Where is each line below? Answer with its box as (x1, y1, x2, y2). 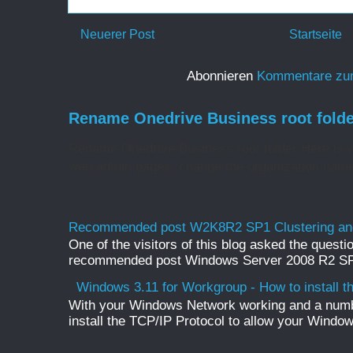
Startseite (289, 27, 342, 41)
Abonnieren (187, 69, 257, 84)
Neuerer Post (80, 27, 154, 41)
